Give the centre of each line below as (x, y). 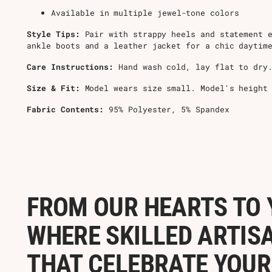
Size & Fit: (53, 88)
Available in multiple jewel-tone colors (145, 12)
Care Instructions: (70, 66)
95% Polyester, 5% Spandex (167, 109)
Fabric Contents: (66, 109)
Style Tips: (53, 34)
